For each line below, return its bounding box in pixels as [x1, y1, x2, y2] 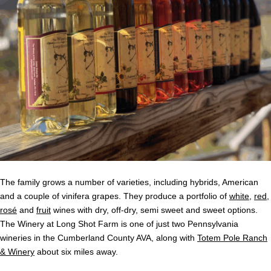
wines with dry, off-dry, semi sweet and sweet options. [51, 205, 258, 215]
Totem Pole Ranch [197, 233, 267, 243]
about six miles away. [34, 247, 118, 257]
